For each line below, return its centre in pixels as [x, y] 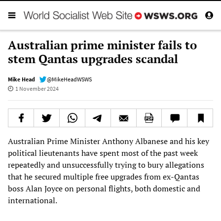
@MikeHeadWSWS [69, 79]
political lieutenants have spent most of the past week [103, 153]
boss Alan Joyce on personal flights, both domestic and [104, 188]
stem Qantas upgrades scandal [93, 58]
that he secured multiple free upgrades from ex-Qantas [104, 176]
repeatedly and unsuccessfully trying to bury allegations [106, 165]
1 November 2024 [37, 88]
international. [33, 200]
